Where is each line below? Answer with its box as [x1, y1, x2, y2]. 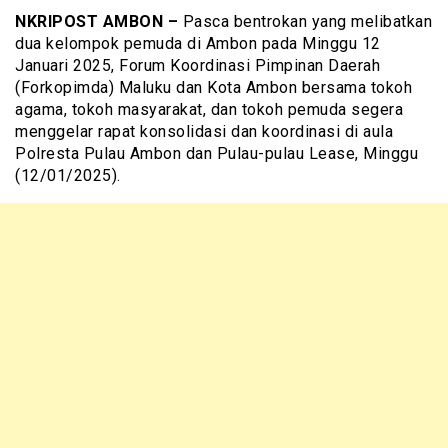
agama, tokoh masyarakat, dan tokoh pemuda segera [15, 100, 403, 120]
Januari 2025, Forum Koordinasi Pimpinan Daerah [15, 56, 380, 76]
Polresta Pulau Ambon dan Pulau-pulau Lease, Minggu [15, 144, 418, 164]
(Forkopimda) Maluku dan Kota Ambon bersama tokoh [15, 78, 412, 98]
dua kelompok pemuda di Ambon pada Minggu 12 [15, 34, 381, 54]
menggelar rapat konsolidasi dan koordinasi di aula [15, 122, 393, 142]
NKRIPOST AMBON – [15, 12, 178, 32]
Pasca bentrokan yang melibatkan [178, 12, 432, 32]
